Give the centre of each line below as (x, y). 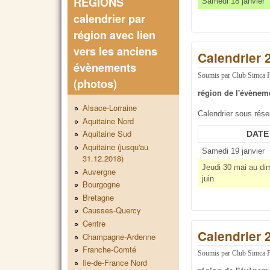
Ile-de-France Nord (115, 262)
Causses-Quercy (112, 210)
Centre (94, 223)
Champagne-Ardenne (119, 236)
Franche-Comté (109, 250)
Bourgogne (101, 184)
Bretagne (98, 197)
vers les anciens (115, 51)
